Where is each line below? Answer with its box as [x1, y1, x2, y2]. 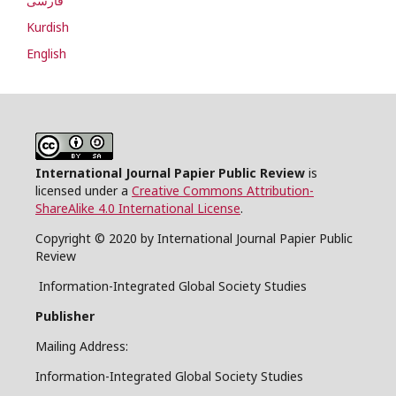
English [27, 45, 66, 63]
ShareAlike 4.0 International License [35, 200, 240, 217]
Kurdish [27, 19, 69, 36]
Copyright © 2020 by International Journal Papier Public [35, 230, 353, 247]
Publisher [35, 308, 95, 325]
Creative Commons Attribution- [132, 182, 314, 200]
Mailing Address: [35, 338, 128, 355]
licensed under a [35, 182, 132, 200]
